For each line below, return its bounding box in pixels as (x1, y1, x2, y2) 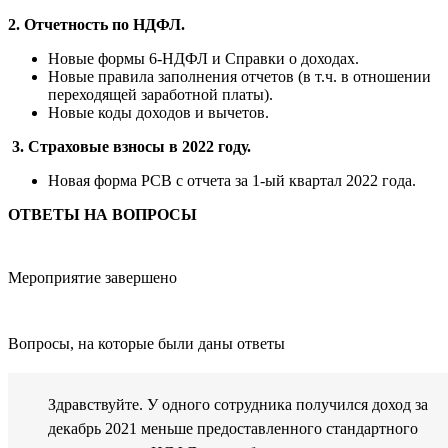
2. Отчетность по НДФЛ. (8, 16, 185, 34)
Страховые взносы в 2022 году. (28, 138, 251, 156)
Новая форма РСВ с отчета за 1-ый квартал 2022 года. (48, 172, 416, 190)
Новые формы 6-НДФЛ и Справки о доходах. (48, 50, 359, 68)
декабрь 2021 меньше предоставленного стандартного (48, 420, 418, 438)
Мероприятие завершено (8, 269, 177, 287)
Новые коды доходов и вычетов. (48, 104, 269, 122)
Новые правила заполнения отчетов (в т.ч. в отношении (48, 68, 431, 86)
